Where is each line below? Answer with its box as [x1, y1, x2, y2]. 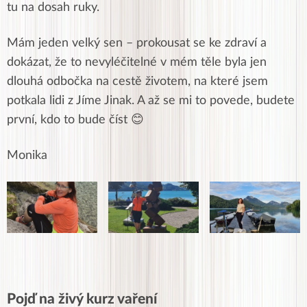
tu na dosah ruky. [7, 1, 103, 14]
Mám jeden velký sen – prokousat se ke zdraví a [7, 37, 267, 50]
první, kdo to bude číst [7, 114, 131, 127]
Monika [7, 149, 47, 162]
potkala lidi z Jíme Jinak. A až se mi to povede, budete [7, 95, 295, 108]
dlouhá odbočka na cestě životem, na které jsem [7, 75, 268, 88]
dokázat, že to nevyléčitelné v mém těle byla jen [7, 56, 267, 69]
